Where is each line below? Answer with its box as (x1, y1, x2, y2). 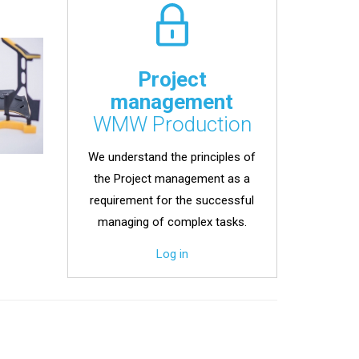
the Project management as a (94, 171, 251, 186)
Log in (155, 247, 188, 262)
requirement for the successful (90, 192, 255, 208)
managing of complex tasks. (97, 214, 247, 229)
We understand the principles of (88, 149, 256, 164)
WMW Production (92, 112, 252, 137)
